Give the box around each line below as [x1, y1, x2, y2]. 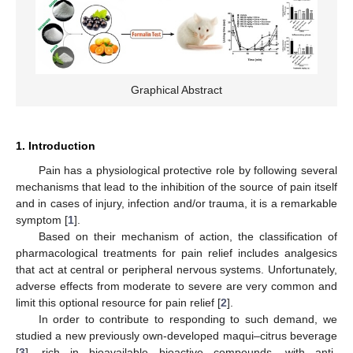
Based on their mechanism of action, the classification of [38, 229, 337, 243]
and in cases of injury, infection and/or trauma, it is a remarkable [16, 196, 337, 210]
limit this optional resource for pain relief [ [16, 295, 221, 309]
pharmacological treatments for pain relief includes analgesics [16, 246, 337, 259]
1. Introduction [16, 139, 95, 152]
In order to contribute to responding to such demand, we [38, 312, 337, 325]
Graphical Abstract [131, 83, 222, 96]
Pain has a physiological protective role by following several [38, 163, 337, 176]
